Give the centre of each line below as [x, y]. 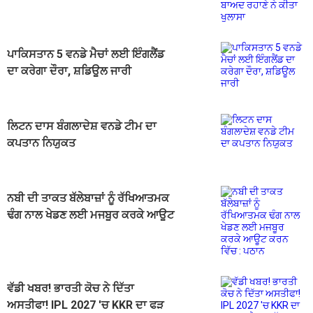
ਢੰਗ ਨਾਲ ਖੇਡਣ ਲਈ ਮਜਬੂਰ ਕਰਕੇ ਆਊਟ [90, 215]
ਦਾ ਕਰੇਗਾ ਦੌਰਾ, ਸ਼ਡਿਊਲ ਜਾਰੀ [69, 71]
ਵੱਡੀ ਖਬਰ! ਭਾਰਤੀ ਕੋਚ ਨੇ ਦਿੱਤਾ [71, 289]
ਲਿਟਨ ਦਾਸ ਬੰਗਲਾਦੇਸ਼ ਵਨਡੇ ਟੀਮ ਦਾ [82, 126]
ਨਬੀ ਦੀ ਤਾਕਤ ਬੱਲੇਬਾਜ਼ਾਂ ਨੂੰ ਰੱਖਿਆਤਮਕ [88, 198]
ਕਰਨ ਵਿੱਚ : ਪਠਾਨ [45, 232]
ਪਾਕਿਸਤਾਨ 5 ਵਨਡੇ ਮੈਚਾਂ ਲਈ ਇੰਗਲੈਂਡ [86, 54]
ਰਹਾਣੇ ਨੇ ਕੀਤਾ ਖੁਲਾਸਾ [52, 10]
